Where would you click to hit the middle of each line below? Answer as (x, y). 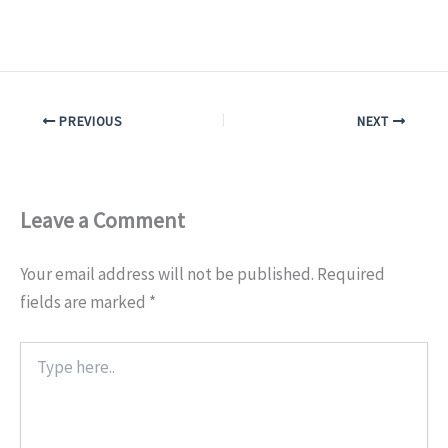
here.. (36, 370)
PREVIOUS (89, 122)
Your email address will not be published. (167, 274)
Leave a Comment (102, 220)
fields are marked (84, 302)
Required (351, 274)
